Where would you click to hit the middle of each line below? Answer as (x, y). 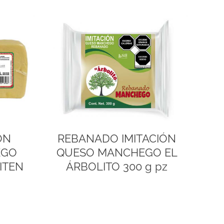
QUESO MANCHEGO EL (117, 152)
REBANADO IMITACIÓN (117, 138)
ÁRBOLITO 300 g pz (117, 166)
